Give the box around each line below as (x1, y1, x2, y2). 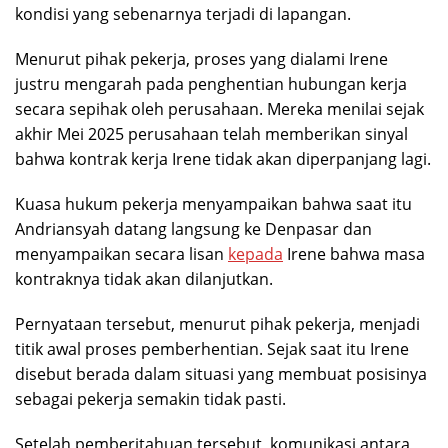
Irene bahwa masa (283, 243, 425, 266)
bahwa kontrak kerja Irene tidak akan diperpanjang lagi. (15, 148, 431, 171)
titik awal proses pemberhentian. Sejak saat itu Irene (15, 338, 409, 361)
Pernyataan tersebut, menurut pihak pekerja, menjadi (15, 313, 420, 336)
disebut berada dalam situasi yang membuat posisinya (15, 363, 427, 386)
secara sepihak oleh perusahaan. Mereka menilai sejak (15, 98, 424, 121)
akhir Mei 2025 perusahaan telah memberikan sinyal (15, 123, 408, 146)
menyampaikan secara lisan (15, 243, 228, 266)
